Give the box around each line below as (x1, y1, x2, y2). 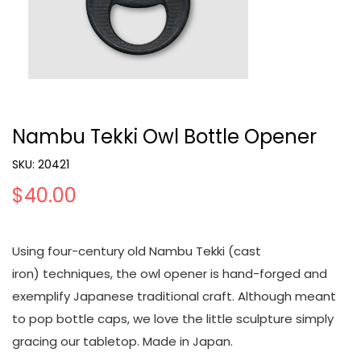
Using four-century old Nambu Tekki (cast (12, 242, 261, 259)
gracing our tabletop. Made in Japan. (12, 332, 233, 350)
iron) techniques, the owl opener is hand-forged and (12, 264, 327, 282)
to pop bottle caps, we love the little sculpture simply (12, 309, 334, 327)
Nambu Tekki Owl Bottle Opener (12, 122, 317, 150)
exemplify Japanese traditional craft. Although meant (12, 287, 336, 305)
